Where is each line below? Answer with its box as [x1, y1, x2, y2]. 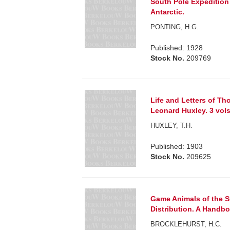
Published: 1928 [150, 44, 203, 52]
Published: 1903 [150, 142, 203, 150]
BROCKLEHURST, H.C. [150, 220, 222, 228]
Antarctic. [150, 8, 185, 16]
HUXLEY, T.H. [150, 122, 193, 129]
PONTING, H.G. [150, 23, 199, 31]
